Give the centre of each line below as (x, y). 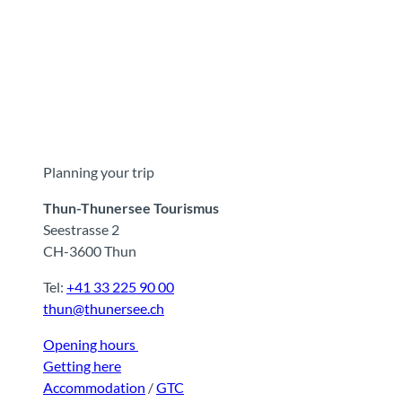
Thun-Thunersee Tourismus (131, 208)
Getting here (82, 366)
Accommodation (94, 388)
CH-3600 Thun (90, 251)
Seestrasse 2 (81, 230)
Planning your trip (99, 172)
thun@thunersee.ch (104, 309)
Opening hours (91, 345)
